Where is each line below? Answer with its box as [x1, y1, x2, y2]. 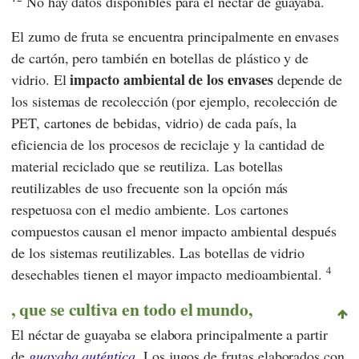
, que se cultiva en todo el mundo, [11, 296, 253, 321]
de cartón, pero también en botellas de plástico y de [11, 47, 309, 67]
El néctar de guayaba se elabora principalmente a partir [11, 325, 329, 345]
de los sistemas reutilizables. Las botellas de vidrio [11, 242, 305, 262]
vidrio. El [11, 69, 71, 89]
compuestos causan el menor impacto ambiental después [11, 220, 337, 240]
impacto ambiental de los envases [70, 68, 273, 90]
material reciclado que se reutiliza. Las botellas [11, 155, 284, 175]
